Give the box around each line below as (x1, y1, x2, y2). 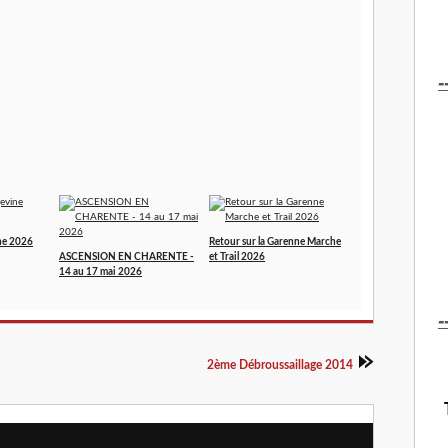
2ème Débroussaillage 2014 (207, 359, 353, 372)
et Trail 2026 (209, 252, 265, 263)
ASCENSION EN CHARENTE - (59, 252, 194, 263)
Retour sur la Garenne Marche (209, 237, 341, 248)
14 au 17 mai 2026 (59, 267, 142, 278)
